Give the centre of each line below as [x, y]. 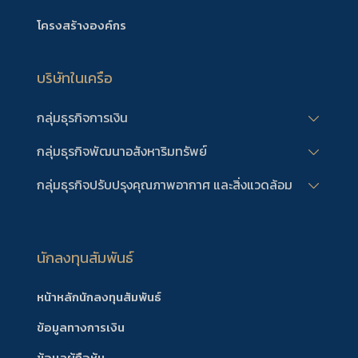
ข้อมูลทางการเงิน [80, 327]
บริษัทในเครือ [74, 78]
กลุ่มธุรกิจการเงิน [82, 118]
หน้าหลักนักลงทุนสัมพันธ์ [99, 296]
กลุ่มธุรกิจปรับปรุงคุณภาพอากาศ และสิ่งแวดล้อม [164, 185]
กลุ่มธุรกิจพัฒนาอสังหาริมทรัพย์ [121, 151]
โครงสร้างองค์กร [81, 25]
